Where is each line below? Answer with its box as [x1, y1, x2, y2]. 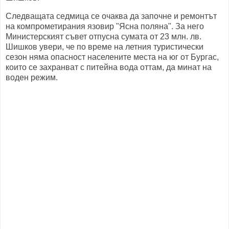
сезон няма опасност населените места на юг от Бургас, [6, 53, 219, 62]
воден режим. [6, 73, 58, 82]
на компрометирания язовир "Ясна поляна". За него [6, 22, 204, 31]
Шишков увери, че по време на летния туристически [6, 42, 203, 52]
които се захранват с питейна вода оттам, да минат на [6, 63, 212, 72]
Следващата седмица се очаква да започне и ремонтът [6, 12, 217, 21]
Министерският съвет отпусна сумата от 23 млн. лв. [6, 32, 201, 41]
